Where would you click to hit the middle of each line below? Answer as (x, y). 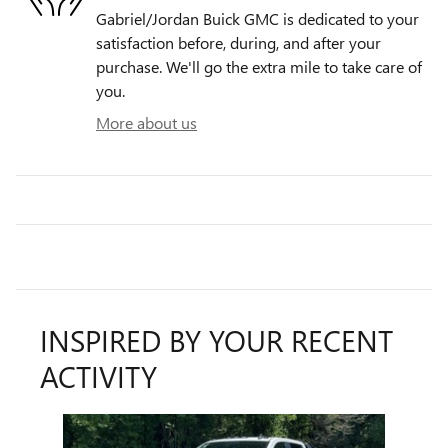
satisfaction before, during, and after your (238, 43)
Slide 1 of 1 (54, 425)
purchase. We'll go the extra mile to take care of (259, 67)
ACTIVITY (98, 376)
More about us (146, 123)
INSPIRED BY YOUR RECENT (216, 340)
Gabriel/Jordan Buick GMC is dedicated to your (257, 19)
